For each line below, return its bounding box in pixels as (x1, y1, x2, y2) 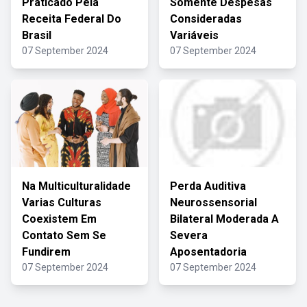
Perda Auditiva (170, 180, 246, 193)
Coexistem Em (22, 212, 97, 225)
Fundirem (22, 245, 71, 258)
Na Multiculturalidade (22, 180, 131, 193)
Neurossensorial (170, 196, 257, 209)
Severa (170, 229, 208, 242)
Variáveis (170, 29, 219, 42)
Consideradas (170, 12, 242, 25)
